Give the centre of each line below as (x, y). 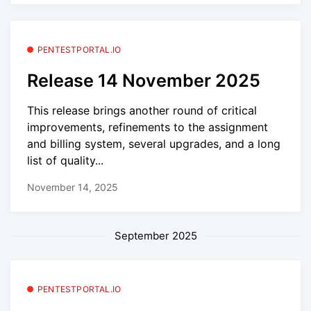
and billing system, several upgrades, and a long (154, 143)
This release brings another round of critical (142, 110)
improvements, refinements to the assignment (148, 127)
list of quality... (65, 160)
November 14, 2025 (73, 187)
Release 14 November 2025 (144, 81)
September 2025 (155, 236)
